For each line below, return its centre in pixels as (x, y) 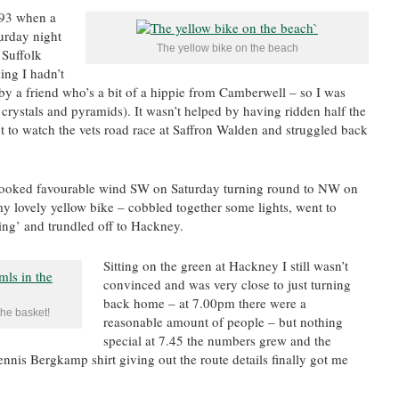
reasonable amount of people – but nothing (223, 322)
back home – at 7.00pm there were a (205, 303)
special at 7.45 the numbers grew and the (217, 340)
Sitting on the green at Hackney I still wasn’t (226, 265)
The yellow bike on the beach (227, 48)
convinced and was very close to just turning (227, 284)
